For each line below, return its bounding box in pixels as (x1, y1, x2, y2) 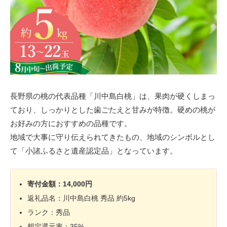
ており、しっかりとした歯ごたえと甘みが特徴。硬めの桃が (10, 105, 215, 115)
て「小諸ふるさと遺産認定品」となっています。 (10, 146, 177, 156)
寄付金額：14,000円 (27, 179, 93, 188)
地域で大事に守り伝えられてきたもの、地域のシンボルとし (10, 133, 215, 142)
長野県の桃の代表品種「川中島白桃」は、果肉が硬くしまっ (10, 92, 215, 101)
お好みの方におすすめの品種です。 (10, 119, 132, 128)
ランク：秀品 (27, 208, 70, 216)
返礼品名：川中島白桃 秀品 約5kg (27, 194, 136, 202)
